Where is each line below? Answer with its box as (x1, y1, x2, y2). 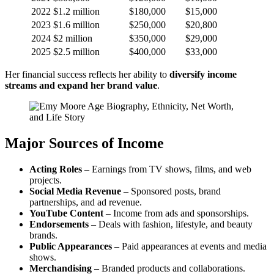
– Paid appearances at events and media (112, 240, 267, 251)
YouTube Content (29, 207, 103, 218)
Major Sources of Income (5, 135, 164, 151)
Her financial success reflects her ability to (5, 68, 169, 80)
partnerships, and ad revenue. (29, 196, 142, 207)
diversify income (169, 68, 237, 80)
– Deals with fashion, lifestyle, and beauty (89, 218, 253, 229)
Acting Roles (29, 163, 82, 174)
